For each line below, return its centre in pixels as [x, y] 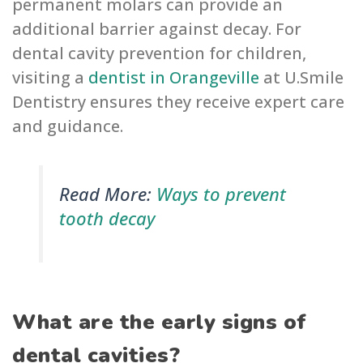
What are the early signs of [160, 322]
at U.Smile [301, 78]
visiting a [50, 78]
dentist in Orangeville [174, 78]
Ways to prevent [221, 194]
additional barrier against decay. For [157, 29]
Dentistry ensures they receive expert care [178, 102]
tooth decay [107, 218]
